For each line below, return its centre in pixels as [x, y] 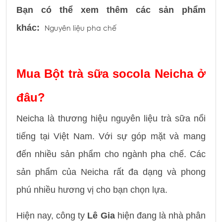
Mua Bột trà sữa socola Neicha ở [111, 73]
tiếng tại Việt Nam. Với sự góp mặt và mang [111, 136]
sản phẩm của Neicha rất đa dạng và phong [111, 172]
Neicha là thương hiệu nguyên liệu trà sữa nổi [111, 118]
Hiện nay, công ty [52, 215]
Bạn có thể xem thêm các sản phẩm [111, 10]
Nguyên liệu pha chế [81, 28]
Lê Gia [101, 215]
